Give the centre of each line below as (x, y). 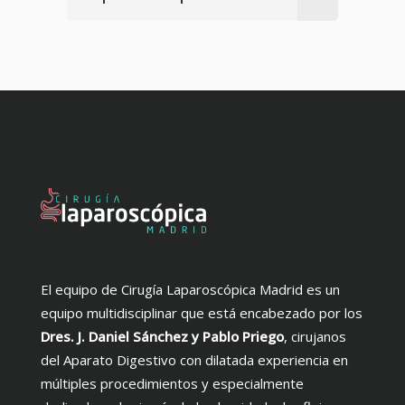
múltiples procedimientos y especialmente (172, 383)
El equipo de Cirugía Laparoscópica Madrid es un (190, 289)
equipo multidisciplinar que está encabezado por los (202, 312)
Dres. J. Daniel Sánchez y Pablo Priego (162, 336)
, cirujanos (315, 336)
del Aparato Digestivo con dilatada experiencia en (194, 359)
